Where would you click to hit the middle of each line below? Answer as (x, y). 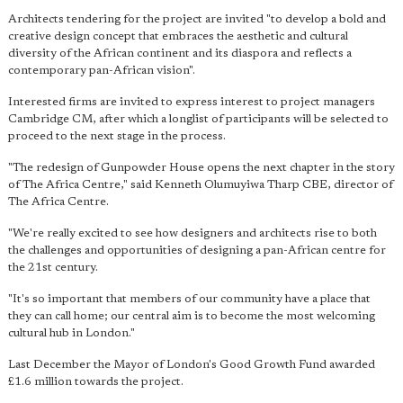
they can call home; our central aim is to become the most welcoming (192, 317)
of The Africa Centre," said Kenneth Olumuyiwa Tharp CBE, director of (201, 185)
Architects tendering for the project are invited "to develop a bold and (197, 20)
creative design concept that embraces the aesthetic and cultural (178, 37)
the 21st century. (53, 268)
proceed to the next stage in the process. (117, 137)
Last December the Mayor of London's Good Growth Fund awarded (192, 365)
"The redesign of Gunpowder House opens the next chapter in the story (201, 168)
